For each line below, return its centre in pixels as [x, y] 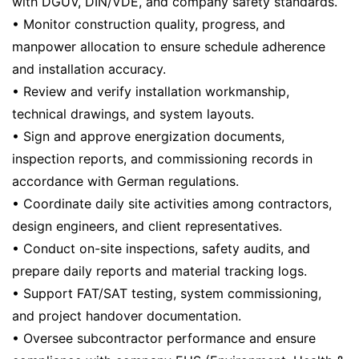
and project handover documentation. [127, 316]
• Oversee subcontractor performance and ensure [164, 339]
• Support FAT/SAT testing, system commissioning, [167, 294]
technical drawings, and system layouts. [133, 114]
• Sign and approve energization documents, [148, 137]
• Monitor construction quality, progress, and [149, 24]
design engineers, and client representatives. [147, 226]
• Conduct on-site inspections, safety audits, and [161, 249]
